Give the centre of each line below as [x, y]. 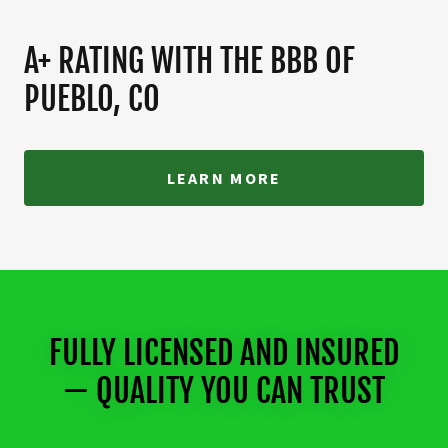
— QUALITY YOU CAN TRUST [224, 390]
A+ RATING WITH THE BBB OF [189, 60]
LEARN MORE [224, 177]
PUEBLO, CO [92, 98]
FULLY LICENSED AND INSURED [224, 352]
